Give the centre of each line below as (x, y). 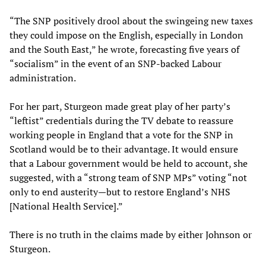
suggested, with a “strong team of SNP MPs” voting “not (128, 177)
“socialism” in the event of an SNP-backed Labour (115, 63)
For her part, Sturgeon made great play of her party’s (120, 106)
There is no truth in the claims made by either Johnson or (131, 234)
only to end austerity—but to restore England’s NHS (120, 191)
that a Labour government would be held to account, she (129, 163)
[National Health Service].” (66, 206)
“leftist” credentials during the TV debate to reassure (121, 120)
